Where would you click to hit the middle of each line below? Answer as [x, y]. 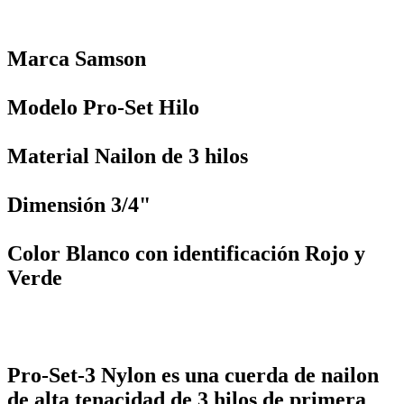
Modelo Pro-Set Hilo [103, 107]
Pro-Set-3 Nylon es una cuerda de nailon [193, 375]
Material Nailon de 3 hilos [128, 156]
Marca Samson [77, 58]
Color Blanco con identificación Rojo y [186, 253]
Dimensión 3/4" [79, 204]
